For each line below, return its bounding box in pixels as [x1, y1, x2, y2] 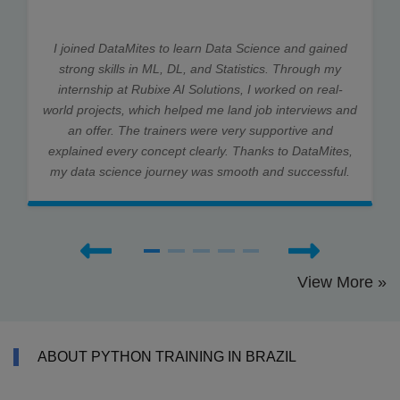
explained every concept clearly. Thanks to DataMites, [47, 143, 353, 158]
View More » [297, 272, 387, 291]
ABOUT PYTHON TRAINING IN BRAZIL [37, 348, 296, 364]
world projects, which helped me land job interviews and [43, 102, 357, 117]
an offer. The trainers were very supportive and [67, 122, 333, 137]
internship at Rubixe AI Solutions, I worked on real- [57, 81, 343, 96]
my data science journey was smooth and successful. [50, 163, 350, 179]
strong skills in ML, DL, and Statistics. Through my [59, 61, 341, 76]
